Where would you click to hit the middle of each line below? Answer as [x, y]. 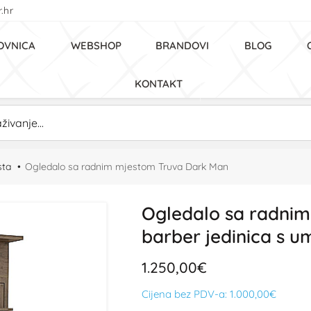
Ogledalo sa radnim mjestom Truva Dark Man [127, 167]
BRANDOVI [182, 45]
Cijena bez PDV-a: [186, 294]
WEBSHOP [96, 45]
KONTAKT [159, 84]
